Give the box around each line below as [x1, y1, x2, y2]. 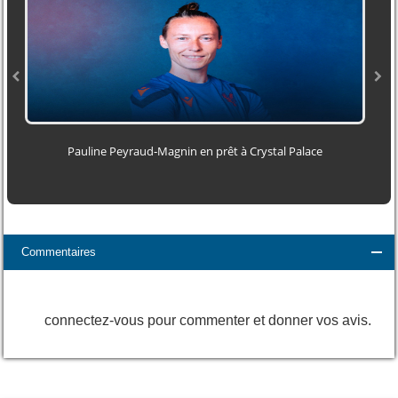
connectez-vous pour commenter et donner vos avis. [44, 313, 371, 329]
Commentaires [21, 245, 97, 259]
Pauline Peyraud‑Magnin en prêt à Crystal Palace [68, 143, 323, 160]
